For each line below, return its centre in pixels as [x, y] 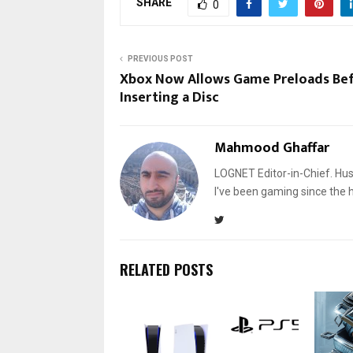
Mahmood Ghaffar [272, 148]
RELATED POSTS [166, 269]
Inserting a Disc [169, 97]
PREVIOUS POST [160, 58]
